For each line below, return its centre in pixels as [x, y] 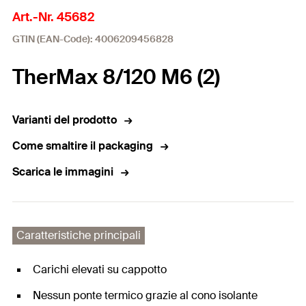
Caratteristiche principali [79, 235]
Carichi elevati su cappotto [100, 269]
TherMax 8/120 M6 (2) [116, 77]
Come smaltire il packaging [83, 146]
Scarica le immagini [63, 172]
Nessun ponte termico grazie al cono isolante [145, 295]
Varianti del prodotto [65, 120]
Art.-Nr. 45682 [53, 17]
